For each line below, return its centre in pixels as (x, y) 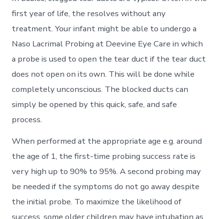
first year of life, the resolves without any (89, 13)
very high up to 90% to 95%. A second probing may (107, 171)
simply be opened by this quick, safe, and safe (95, 104)
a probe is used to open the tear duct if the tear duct (109, 59)
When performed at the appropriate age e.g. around (107, 141)
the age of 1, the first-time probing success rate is (104, 156)
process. (27, 119)
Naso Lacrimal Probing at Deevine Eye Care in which (108, 44)
